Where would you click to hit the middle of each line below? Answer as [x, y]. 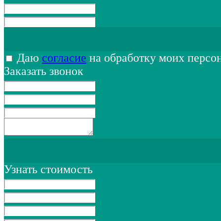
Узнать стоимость [48, 169]
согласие [64, 58]
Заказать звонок [44, 71]
